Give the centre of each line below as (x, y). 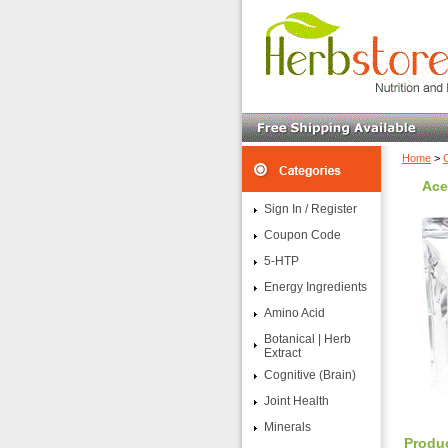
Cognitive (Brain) (310, 375)
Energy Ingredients (315, 287)
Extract (282, 353)
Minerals (287, 427)
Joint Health (296, 401)
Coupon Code (302, 235)
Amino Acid (294, 313)
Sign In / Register (310, 209)
